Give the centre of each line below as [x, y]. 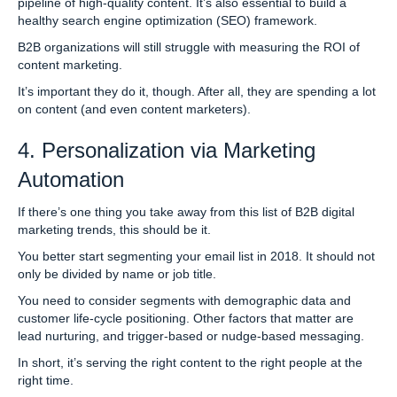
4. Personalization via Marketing [167, 150]
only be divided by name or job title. [117, 273]
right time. [46, 380]
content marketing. [70, 64]
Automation [71, 179]
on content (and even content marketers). [134, 109]
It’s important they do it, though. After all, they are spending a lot [197, 91]
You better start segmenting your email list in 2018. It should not [196, 256]
